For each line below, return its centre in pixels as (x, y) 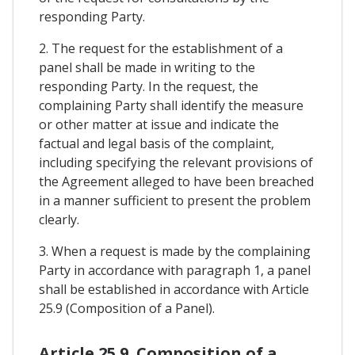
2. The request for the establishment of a (161, 49)
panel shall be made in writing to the (147, 68)
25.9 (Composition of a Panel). (127, 309)
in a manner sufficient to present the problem (175, 201)
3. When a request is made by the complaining (175, 252)
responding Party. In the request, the (149, 87)
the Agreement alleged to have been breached (176, 182)
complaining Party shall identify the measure (171, 106)
